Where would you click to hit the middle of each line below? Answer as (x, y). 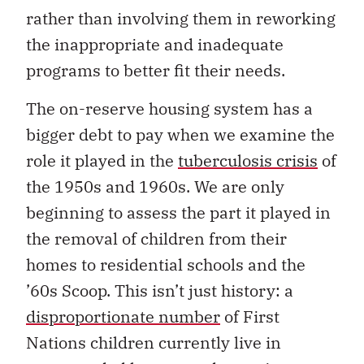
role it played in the (102, 160)
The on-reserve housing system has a (169, 108)
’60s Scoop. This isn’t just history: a (160, 290)
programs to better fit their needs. (156, 71)
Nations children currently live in (154, 342)
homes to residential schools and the (166, 264)
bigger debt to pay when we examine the (180, 134)
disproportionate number (123, 316)
